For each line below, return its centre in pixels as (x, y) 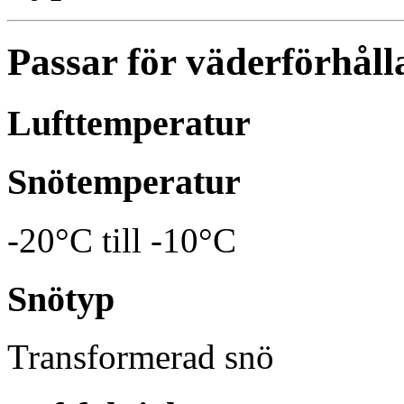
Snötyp (61, 298)
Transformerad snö (141, 357)
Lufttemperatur (129, 123)
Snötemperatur (124, 182)
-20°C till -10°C (122, 240)
